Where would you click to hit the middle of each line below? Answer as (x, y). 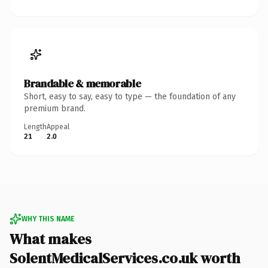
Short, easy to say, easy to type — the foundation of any (130, 96)
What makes (51, 239)
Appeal (58, 127)
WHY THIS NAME (48, 219)
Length (35, 127)
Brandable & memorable (83, 83)
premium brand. (55, 108)
